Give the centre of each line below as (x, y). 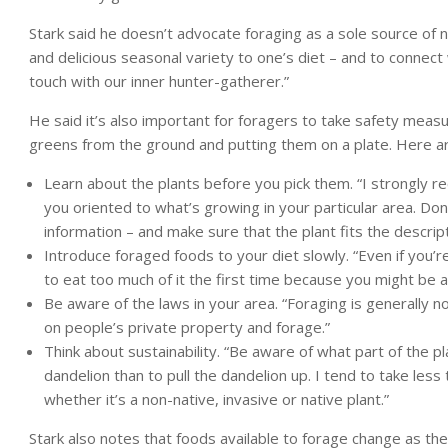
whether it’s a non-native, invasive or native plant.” (216, 399)
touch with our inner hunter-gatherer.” (159, 81)
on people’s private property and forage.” (187, 327)
